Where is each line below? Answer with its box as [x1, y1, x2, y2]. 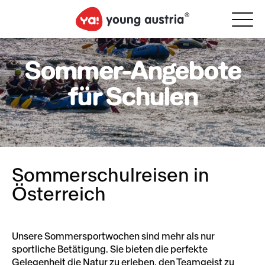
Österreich [12, 182, 106, 206]
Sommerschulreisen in [12, 163, 209, 187]
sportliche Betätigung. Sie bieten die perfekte [12, 243, 208, 255]
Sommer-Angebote [24, 55, 241, 85]
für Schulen [67, 81, 198, 111]
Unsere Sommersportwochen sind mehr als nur [12, 230, 215, 242]
